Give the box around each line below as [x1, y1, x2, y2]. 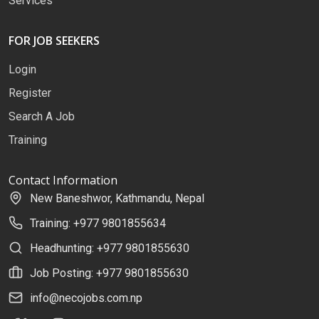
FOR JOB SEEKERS [9, 32, 100, 48]
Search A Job [9, 109, 75, 123]
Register [9, 85, 51, 100]
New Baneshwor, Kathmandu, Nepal [30, 191, 204, 205]
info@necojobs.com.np [30, 291, 142, 305]
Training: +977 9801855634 [30, 216, 166, 230]
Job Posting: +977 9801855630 [30, 266, 189, 280]
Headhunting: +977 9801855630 [30, 241, 189, 255]
